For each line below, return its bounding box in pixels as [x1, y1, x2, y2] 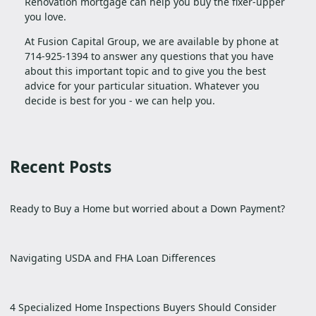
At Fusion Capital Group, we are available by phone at [25, 35, 279, 49]
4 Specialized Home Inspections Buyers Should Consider [10, 300, 276, 315]
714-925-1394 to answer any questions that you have [25, 49, 274, 63]
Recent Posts [10, 156, 111, 178]
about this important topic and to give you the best [25, 64, 266, 78]
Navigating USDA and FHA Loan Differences [10, 251, 216, 265]
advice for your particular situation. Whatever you [25, 79, 260, 93]
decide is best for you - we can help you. [25, 94, 215, 108]
